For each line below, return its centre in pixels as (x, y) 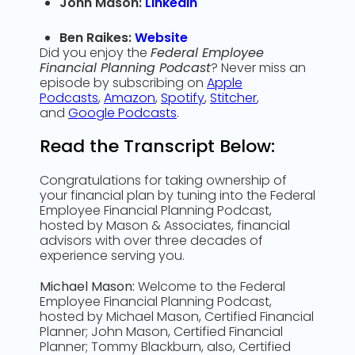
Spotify (183, 98)
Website (161, 38)
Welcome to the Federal (210, 286)
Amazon (130, 98)
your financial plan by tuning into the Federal (177, 195)
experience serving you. (112, 256)
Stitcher (233, 98)
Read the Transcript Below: (157, 146)
